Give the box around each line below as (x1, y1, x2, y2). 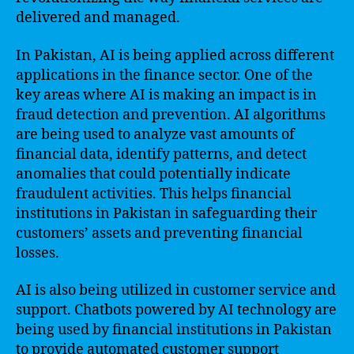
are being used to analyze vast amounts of (16, 125, 295, 144)
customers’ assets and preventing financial (16, 224, 303, 243)
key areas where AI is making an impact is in (16, 85, 317, 104)
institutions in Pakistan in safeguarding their (16, 204, 317, 223)
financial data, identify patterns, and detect (16, 145, 307, 164)
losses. (16, 243, 59, 262)
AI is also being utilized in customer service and (16, 281, 336, 299)
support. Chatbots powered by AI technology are (16, 301, 337, 319)
